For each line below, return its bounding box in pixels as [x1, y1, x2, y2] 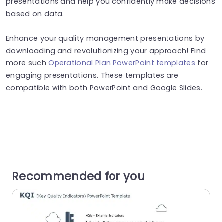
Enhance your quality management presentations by [6, 33, 205, 43]
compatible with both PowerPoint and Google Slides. [6, 82, 203, 93]
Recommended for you [12, 168, 145, 184]
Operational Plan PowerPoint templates [48, 57, 196, 68]
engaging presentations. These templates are [6, 70, 179, 80]
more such [6, 57, 49, 68]
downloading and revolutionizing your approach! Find [6, 45, 206, 55]
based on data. [6, 8, 64, 19]
